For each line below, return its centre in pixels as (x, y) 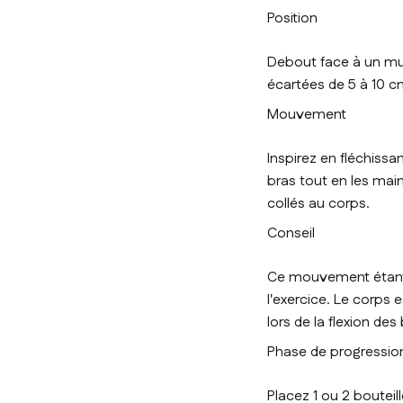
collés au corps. (318, 204)
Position (292, 19)
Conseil (291, 234)
